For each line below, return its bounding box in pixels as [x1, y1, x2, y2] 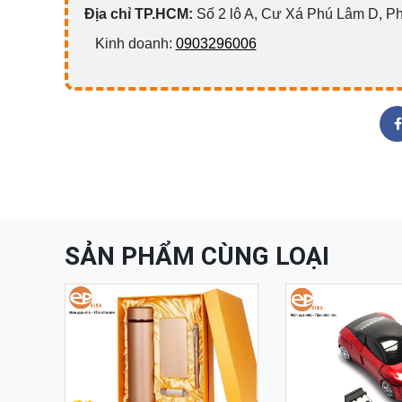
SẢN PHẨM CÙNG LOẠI [65, 240, 329, 271]
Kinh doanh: [83, 36, 176, 51]
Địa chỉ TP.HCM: [83, 6, 193, 22]
